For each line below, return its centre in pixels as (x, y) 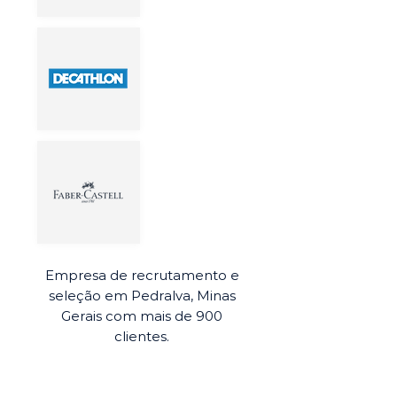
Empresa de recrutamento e (142, 275)
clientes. (142, 336)
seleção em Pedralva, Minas (142, 296)
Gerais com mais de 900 (142, 316)
